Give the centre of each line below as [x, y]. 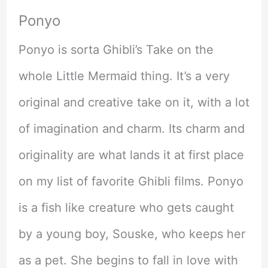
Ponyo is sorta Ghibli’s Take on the [116, 49]
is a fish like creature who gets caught [126, 207]
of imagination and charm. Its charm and [131, 128]
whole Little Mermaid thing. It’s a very [124, 76]
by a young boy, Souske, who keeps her [132, 234]
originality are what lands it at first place [131, 155]
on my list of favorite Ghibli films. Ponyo [131, 181]
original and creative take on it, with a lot [134, 102]
